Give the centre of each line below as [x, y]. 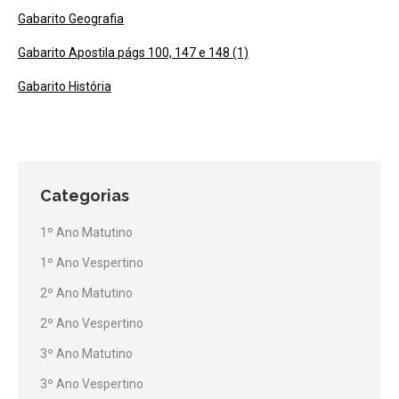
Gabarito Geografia [71, 19]
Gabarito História [65, 86]
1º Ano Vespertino [92, 263]
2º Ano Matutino [86, 293]
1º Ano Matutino [86, 232]
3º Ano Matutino [86, 354]
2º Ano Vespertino [92, 323]
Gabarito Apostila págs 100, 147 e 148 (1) [133, 53]
